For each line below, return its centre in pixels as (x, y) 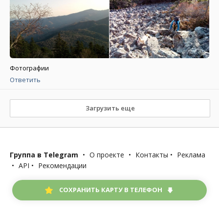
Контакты (152, 155)
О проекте (107, 155)
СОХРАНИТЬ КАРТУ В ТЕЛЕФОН (111, 190)
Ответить (25, 80)
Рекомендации (62, 166)
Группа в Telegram (44, 155)
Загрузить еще (110, 108)
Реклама (191, 155)
